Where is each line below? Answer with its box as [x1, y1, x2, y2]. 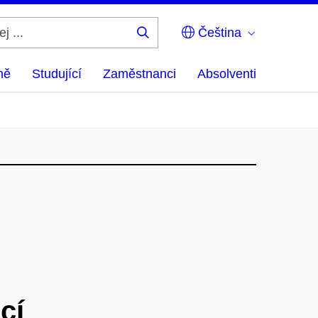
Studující [32, 67, 82, 81]
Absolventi [197, 67, 256, 81]
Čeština [194, 26, 241, 40]
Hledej [142, 38, 187, 49]
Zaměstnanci [103, 67, 176, 81]
